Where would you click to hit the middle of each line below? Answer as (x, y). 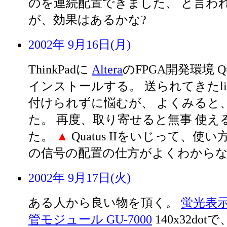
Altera (107, 69)
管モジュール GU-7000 (90, 219)
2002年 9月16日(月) (80, 44)
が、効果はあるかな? (87, 20)
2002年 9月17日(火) (80, 178)
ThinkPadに (60, 69)
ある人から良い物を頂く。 (105, 202)
